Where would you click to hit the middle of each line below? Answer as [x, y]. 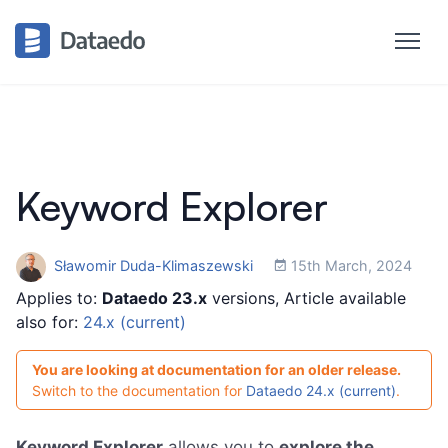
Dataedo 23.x [154, 298]
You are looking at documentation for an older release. [216, 369]
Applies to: [59, 298]
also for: [49, 322]
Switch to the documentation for [139, 390]
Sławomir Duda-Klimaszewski [153, 265]
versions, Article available [306, 298]
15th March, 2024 [349, 265]
